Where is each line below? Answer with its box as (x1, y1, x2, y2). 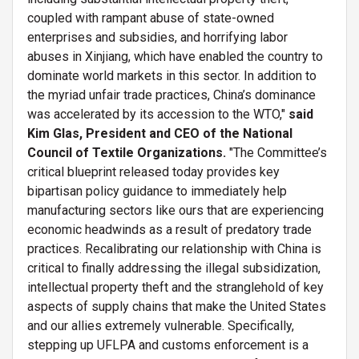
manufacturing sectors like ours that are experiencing (27, 202, 324, 218)
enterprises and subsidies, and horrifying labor (27, 29, 288, 45)
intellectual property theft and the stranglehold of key (27, 279, 324, 295)
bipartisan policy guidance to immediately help (27, 183, 287, 199)
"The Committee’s (229, 144, 327, 160)
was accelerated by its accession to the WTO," (27, 106, 288, 122)
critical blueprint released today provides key (27, 163, 280, 179)
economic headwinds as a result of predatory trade (27, 221, 312, 237)
